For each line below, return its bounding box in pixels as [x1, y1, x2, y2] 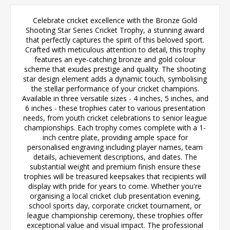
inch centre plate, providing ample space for [42, 132, 188, 142]
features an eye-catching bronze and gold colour [34, 54, 196, 64]
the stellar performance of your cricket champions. [31, 83, 199, 93]
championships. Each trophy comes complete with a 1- [24, 122, 206, 132]
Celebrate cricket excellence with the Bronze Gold [33, 15, 197, 25]
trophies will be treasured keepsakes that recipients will [24, 171, 206, 181]
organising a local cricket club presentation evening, [29, 190, 201, 201]
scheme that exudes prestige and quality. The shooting [24, 64, 206, 74]
